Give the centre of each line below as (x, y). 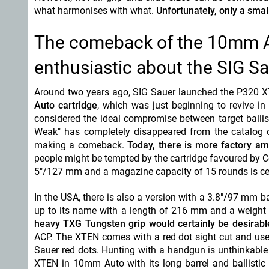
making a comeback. (81, 145)
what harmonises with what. (95, 11)
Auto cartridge (66, 105)
